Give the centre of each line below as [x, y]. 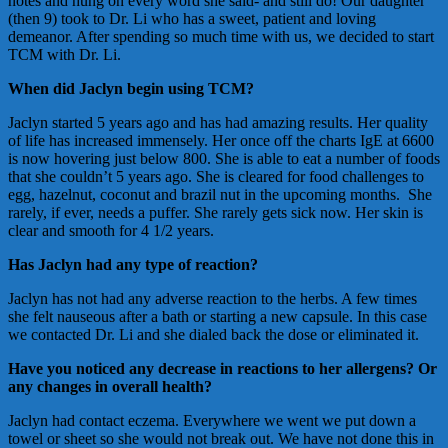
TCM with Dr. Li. [64, 54]
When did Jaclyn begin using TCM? [131, 88]
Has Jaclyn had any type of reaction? [133, 264]
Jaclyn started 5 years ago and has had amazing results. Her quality [218, 122]
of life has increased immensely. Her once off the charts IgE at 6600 [221, 140]
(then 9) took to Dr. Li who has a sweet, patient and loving [192, 18]
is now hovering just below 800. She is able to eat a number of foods [224, 158]
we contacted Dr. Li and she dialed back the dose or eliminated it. [213, 334]
